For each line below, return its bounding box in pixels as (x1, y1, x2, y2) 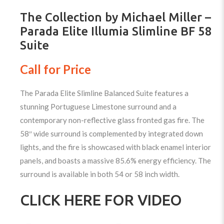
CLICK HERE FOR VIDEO (20, 191, 182, 208)
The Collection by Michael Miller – (20, 10, 211, 24)
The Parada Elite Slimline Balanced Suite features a (20, 88, 189, 97)
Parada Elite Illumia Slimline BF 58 (20, 24, 212, 38)
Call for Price (20, 61, 91, 76)
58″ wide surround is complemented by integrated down (20, 128, 203, 138)
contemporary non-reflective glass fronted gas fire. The (20, 115, 205, 124)
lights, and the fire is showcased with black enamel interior (20, 142, 211, 151)
